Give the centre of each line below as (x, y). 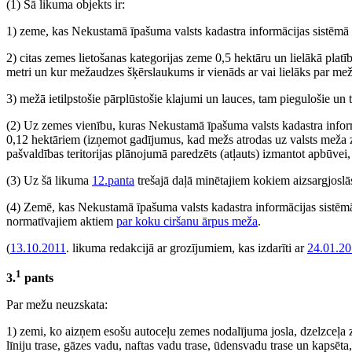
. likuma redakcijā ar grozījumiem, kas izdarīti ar (187, 248)
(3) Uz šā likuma (49, 180)
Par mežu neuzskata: (57, 305)
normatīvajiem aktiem (61, 221)
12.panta (113, 180)
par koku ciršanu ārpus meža (187, 221)
